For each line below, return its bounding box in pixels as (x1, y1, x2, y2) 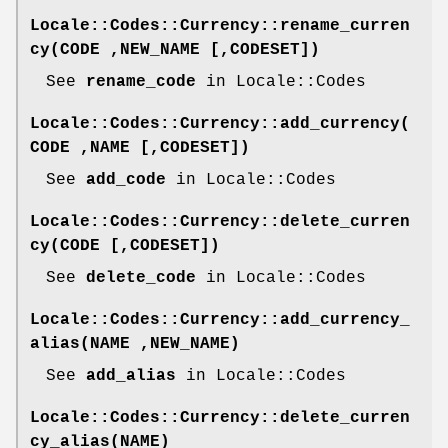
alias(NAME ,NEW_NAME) (30, 335, 240, 354)
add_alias (86, 367, 176, 386)
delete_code (86, 269, 196, 288)
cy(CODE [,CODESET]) (30, 237, 220, 256)
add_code (86, 171, 166, 190)
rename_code (86, 73, 196, 92)
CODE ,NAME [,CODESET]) (30, 139, 250, 158)
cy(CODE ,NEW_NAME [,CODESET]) (30, 41, 320, 60)
